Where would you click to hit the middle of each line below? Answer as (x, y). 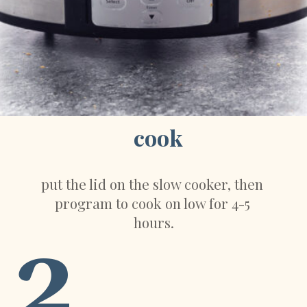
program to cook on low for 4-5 (153, 203)
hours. (154, 222)
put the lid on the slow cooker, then (152, 184)
